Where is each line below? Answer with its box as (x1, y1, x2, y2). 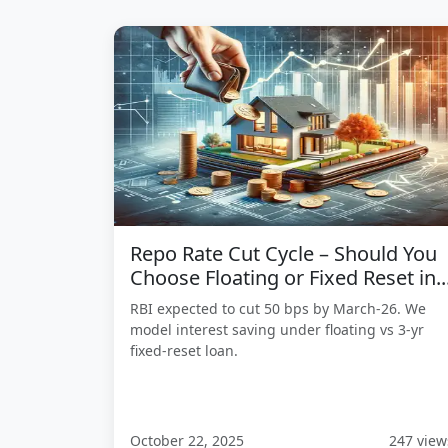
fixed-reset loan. (130, 341, 238, 360)
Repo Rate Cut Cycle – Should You (130, 240, 437, 267)
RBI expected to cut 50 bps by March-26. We (130, 299, 426, 318)
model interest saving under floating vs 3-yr (130, 320, 424, 339)
